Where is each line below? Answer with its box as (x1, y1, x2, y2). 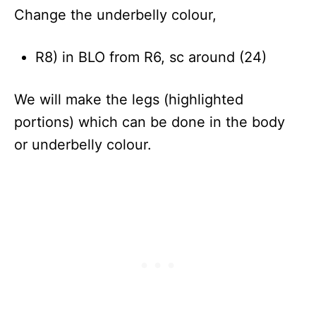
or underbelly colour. (14, 135, 152, 153)
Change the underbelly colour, (14, 6, 221, 23)
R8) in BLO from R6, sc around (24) (35, 48, 267, 66)
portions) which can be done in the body (14, 113, 285, 130)
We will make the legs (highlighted (14, 90, 243, 108)
